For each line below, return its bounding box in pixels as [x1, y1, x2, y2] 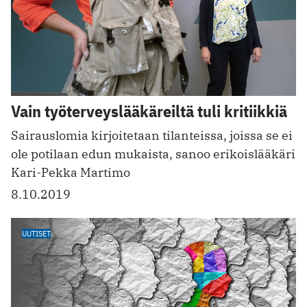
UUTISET [22, 228, 51, 239]
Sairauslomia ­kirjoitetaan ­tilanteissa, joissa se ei [11, 127, 293, 144]
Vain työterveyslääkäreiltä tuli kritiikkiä [11, 100, 287, 123]
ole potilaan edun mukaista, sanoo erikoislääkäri [11, 146, 295, 162]
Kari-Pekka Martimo [11, 164, 130, 181]
